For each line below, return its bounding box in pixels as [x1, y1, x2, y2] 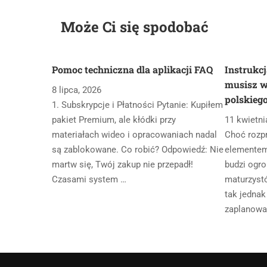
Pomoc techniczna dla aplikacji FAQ [52, 63, 213, 76]
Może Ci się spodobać [61, 17, 209, 36]
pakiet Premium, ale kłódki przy [52, 114, 176, 125]
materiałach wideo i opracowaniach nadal [52, 129, 217, 140]
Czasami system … [52, 174, 126, 185]
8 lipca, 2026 [52, 85, 101, 95]
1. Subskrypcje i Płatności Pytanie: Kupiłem [52, 100, 223, 110]
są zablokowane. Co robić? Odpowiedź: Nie [52, 144, 223, 155]
